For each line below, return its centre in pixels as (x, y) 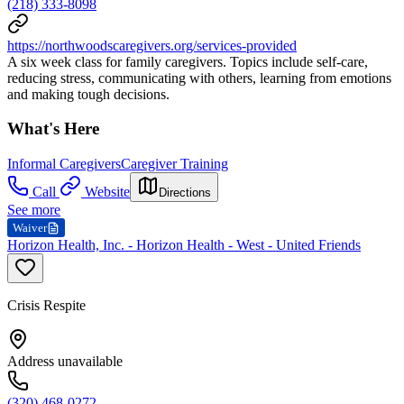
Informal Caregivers (64, 164)
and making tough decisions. (88, 94)
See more (34, 210)
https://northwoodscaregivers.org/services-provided (152, 45)
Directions (185, 193)
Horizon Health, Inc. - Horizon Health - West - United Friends (184, 245)
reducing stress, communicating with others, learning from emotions (199, 78)
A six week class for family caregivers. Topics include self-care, (188, 61)
